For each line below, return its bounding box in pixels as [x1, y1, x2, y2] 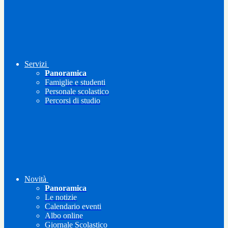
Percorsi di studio [45, 96, 100, 105]
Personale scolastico [45, 87, 109, 96]
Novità [24, 175, 46, 184]
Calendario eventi [45, 202, 101, 211]
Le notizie [45, 193, 77, 202]
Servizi [24, 60, 47, 69]
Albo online [45, 211, 83, 220]
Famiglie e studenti [45, 78, 105, 87]
